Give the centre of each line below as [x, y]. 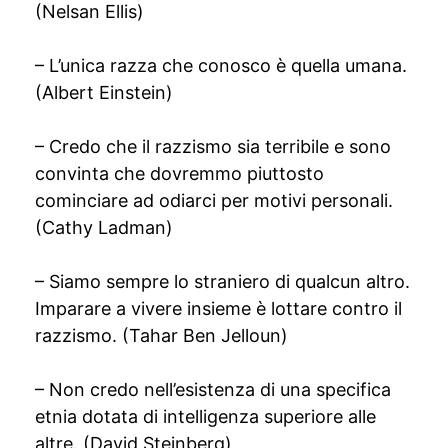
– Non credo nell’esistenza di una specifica [213, 389]
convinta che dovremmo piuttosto [179, 173]
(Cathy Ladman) [104, 227]
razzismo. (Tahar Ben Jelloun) [161, 335]
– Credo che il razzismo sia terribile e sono [213, 146]
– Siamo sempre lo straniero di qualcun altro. [222, 281]
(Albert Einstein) [104, 92]
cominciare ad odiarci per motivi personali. [214, 200]
